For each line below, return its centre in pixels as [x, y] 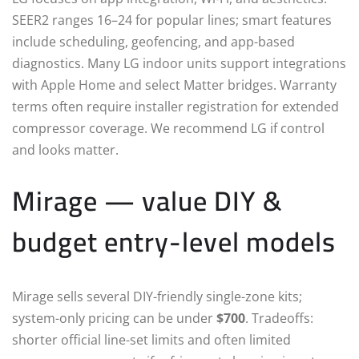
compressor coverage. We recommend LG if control [168, 128]
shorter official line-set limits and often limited [151, 339]
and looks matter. [65, 149]
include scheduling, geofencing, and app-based [153, 41]
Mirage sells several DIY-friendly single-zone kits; [157, 296]
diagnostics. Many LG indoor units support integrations [179, 63]
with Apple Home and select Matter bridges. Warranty [174, 85]
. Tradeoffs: [279, 318]
